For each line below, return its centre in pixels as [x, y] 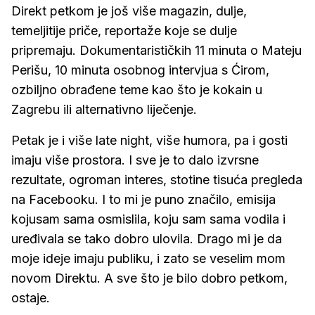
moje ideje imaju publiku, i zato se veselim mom [148, 258]
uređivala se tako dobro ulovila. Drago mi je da [147, 239]
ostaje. [31, 298]
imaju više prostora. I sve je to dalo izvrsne [135, 160]
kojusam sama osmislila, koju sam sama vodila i [148, 219]
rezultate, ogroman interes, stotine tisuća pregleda [157, 180]
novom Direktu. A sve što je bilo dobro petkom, [149, 278]
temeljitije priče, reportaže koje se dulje [124, 31]
